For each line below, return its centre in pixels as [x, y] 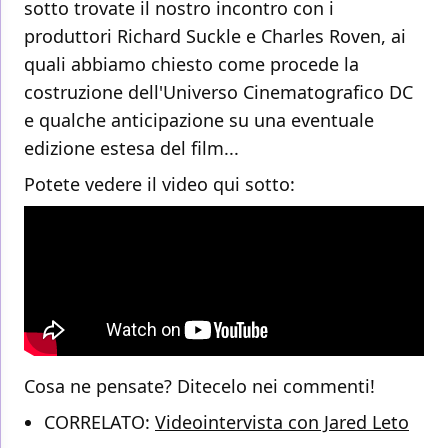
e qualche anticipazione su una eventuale [199, 120]
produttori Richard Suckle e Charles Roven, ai [215, 36]
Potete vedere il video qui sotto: [159, 184]
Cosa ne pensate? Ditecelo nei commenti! [199, 386]
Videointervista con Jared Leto [282, 422]
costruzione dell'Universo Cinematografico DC [218, 92]
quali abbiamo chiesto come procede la [191, 64]
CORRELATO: [99, 422]
